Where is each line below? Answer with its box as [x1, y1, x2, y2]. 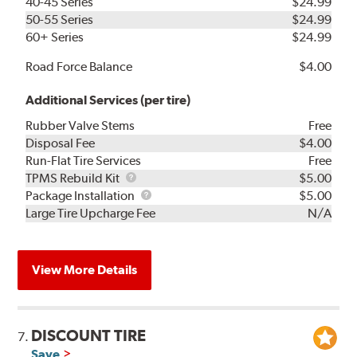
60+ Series [25, 29, 84, 45]
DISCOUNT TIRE [31, 325, 147, 345]
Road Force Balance [25, 58, 133, 74]
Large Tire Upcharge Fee [25, 205, 156, 221]
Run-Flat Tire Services [25, 152, 142, 168]
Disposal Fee [25, 135, 96, 151]
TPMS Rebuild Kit [25, 170, 123, 186]
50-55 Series [25, 11, 94, 27]
